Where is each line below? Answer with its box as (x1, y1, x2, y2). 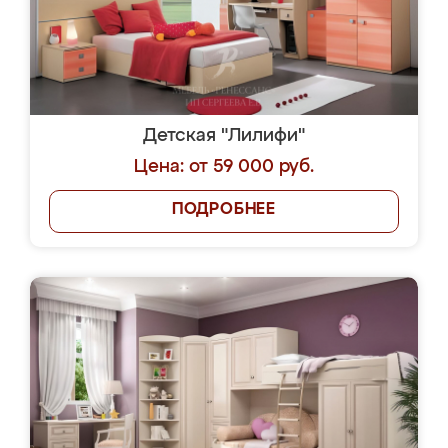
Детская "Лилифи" (143, 127, 305, 145)
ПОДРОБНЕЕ (171, 202, 277, 218)
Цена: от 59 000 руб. (134, 158, 314, 176)
